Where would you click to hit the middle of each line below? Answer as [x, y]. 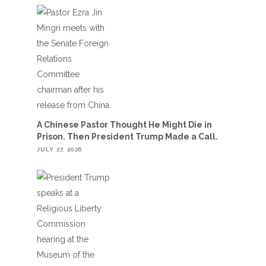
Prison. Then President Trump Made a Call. [127, 136]
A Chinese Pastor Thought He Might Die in [124, 124]
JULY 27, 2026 [59, 150]
